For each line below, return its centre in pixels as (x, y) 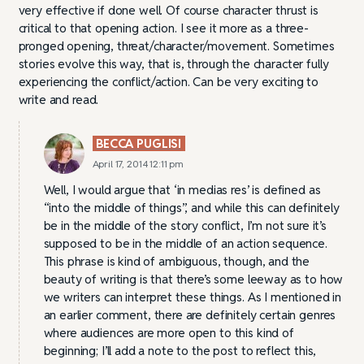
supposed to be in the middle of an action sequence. (185, 243)
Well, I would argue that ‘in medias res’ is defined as (182, 189)
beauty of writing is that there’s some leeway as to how (193, 279)
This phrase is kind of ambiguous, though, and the (177, 261)
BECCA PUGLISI (139, 143)
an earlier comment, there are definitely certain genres (190, 314)
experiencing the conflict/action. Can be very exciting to (168, 81)
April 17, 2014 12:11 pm (138, 163)
